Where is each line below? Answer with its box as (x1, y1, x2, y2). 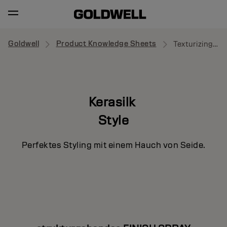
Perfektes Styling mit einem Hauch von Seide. (21, 139, 206, 150)
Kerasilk (88, 93, 139, 110)
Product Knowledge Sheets (56, 39, 157, 49)
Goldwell (8, 39, 39, 49)
